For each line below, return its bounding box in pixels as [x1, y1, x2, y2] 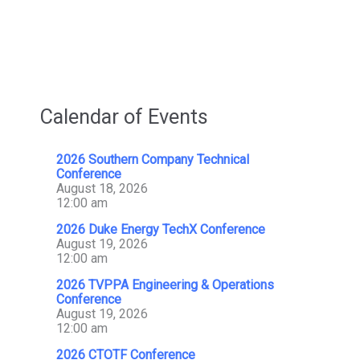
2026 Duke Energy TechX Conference [56, 221, 265, 237]
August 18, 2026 [56, 180, 148, 196]
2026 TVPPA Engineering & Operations [56, 276, 274, 292]
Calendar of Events [40, 104, 208, 129]
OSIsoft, [39, 14, 89, 31]
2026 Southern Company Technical [56, 151, 249, 167]
